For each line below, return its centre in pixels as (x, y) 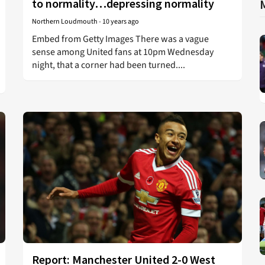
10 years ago (121, 22)
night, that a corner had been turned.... (109, 65)
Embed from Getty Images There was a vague (120, 39)
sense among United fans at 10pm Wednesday (123, 52)
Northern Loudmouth (65, 22)
